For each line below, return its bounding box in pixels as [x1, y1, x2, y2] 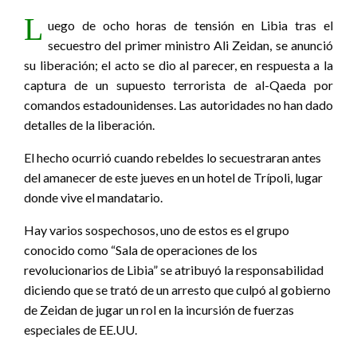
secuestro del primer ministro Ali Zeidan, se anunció [48, 37, 333, 53]
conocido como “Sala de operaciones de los [24, 241, 257, 257]
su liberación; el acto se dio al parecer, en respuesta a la [24, 57, 333, 73]
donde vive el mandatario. [24, 189, 163, 205]
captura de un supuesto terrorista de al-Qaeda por [24, 76, 333, 92]
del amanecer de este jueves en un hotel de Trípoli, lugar [24, 169, 323, 185]
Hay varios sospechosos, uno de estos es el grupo [24, 222, 289, 237]
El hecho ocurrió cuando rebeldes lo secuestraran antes [24, 149, 321, 165]
